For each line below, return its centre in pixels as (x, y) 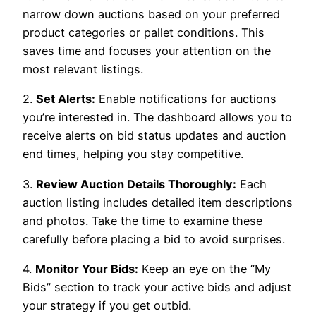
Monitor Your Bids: (87, 268)
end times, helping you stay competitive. (133, 154)
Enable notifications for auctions (186, 99)
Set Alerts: (66, 99)
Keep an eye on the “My (205, 268)
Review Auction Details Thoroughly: (136, 184)
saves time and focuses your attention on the (147, 51)
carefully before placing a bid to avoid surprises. (154, 239)
